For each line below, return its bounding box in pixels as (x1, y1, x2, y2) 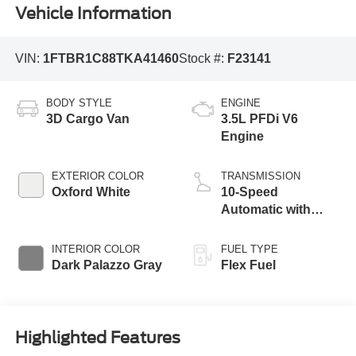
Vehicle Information (14, 3, 172, 23)
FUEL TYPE (221, 242, 278, 255)
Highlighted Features (14, 328, 180, 348)
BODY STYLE (45, 96, 112, 109)
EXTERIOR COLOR (51, 169, 144, 182)
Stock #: (178, 52, 227, 66)
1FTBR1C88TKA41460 (42, 52, 179, 66)
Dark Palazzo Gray (51, 257, 162, 272)
